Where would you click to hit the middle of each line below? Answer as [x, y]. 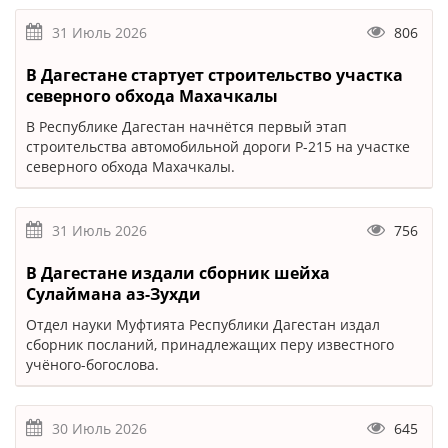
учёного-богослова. [92, 365]
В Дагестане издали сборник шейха [178, 273]
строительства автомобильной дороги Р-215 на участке [218, 147]
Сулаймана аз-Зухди [113, 294]
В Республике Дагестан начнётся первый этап [186, 127]
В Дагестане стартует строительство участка [214, 75]
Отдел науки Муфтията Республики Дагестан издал [203, 325]
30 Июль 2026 [99, 429]
